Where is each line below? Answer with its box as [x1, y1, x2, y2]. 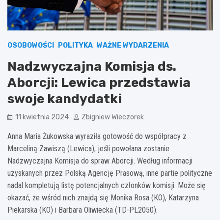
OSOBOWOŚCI [7, 41, 54, 50]
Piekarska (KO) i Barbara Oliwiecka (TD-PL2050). [7, 205, 158, 215]
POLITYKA [58, 41, 93, 50]
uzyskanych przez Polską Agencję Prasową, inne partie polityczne [7, 168, 212, 178]
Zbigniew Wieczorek [82, 113, 144, 122]
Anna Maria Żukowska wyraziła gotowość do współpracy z [7, 132, 187, 141]
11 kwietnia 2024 [15, 113, 69, 122]
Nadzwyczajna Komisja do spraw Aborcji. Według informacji [7, 156, 192, 166]
